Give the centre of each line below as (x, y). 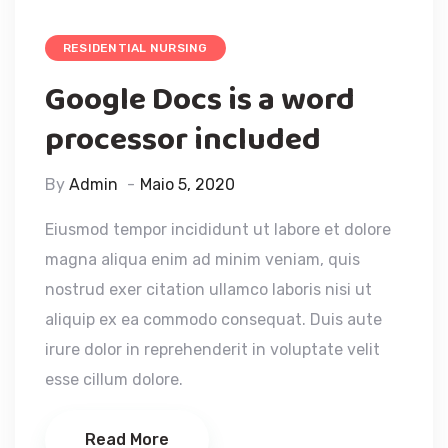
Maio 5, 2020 (187, 184)
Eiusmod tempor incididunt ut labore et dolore (218, 229)
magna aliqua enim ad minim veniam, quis (202, 259)
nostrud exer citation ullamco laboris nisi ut (208, 289)
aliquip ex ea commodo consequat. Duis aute (213, 319)
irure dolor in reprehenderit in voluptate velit (212, 349)
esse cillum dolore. (114, 379)
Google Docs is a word (200, 100)
